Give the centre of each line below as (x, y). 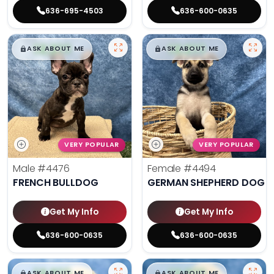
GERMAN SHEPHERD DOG (206, 183)
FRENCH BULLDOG (56, 183)
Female (165, 169)
